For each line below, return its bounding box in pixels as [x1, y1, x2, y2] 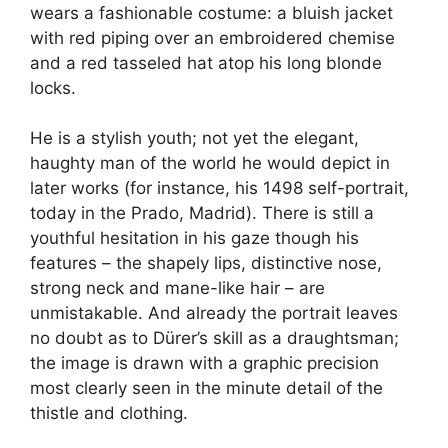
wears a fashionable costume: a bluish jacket [30, 2, 393, 23]
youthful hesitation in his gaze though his [30, 228, 359, 249]
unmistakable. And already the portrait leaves [30, 303, 398, 324]
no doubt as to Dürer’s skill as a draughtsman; [30, 328, 399, 349]
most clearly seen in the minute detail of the [30, 378, 383, 399]
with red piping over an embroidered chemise [30, 27, 395, 48]
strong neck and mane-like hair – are [30, 278, 325, 299]
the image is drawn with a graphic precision [30, 353, 379, 374]
